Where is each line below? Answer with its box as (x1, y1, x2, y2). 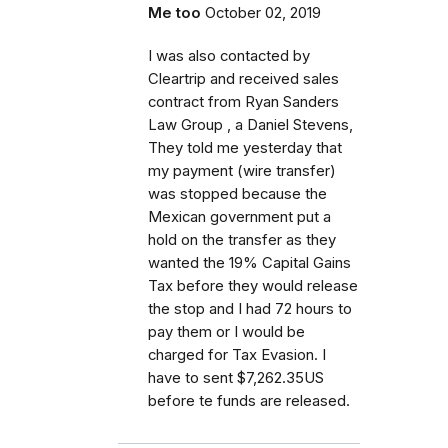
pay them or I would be (148, 322, 305, 341)
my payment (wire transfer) (148, 161, 336, 180)
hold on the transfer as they (148, 230, 336, 249)
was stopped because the (148, 184, 327, 203)
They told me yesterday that (148, 138, 342, 157)
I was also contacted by (148, 46, 310, 65)
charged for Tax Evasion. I (148, 345, 326, 364)
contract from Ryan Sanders (148, 92, 339, 111)
